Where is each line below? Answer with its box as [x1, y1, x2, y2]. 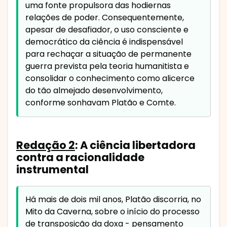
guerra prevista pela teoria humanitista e [25, 60, 189, 72]
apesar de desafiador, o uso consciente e [25, 24, 188, 36]
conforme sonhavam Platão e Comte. [25, 97, 176, 109]
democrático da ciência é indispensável [25, 36, 183, 48]
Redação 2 [16, 137, 75, 153]
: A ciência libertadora [75, 137, 196, 153]
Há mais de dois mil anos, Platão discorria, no [25, 194, 201, 206]
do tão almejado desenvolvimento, [25, 85, 163, 97]
